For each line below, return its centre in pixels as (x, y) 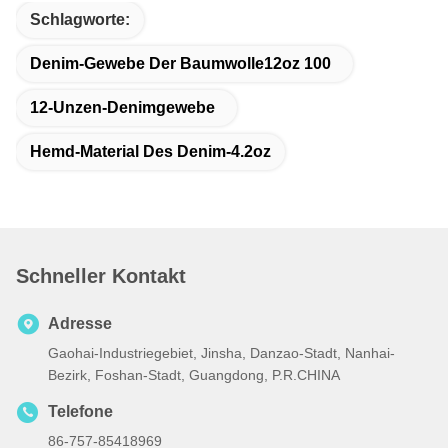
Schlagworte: (80, 19)
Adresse (80, 323)
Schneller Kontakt (101, 275)
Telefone (80, 411)
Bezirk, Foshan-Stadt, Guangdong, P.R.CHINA (194, 374)
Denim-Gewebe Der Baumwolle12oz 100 (180, 63)
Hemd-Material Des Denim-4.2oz (150, 151)
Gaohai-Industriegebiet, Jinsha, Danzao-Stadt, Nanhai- (221, 352)
